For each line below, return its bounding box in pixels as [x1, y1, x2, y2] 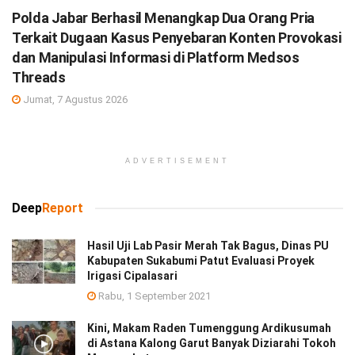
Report [42, 200, 83, 216]
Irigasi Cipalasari [87, 269, 177, 283]
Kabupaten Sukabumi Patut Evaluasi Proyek [87, 254, 315, 268]
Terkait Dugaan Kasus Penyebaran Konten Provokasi [12, 29, 342, 47]
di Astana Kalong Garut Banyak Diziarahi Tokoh [87, 337, 336, 350]
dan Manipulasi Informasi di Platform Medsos [12, 49, 300, 67]
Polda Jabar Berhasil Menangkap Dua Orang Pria [12, 10, 315, 27]
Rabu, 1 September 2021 [96, 290, 211, 303]
